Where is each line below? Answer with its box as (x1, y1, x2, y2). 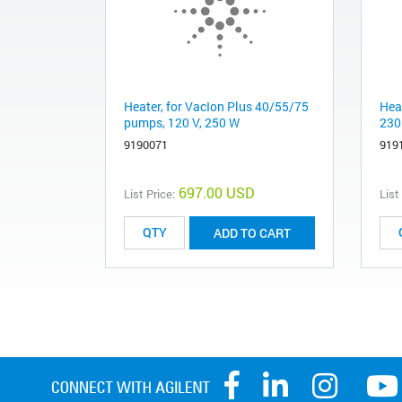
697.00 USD (179, 182, 255, 202)
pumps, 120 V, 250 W (124, 113, 240, 131)
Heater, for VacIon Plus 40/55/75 (124, 97, 309, 115)
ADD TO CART (214, 223, 291, 241)
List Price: (124, 185, 175, 202)
